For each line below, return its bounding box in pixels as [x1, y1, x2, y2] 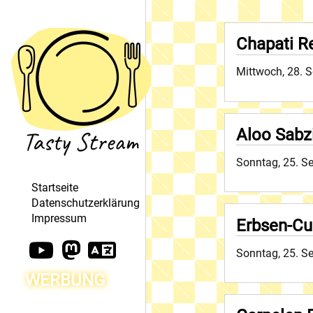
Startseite [31, 181, 79, 194]
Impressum [31, 212, 87, 226]
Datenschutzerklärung [31, 196, 140, 210]
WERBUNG [25, 270, 105, 290]
